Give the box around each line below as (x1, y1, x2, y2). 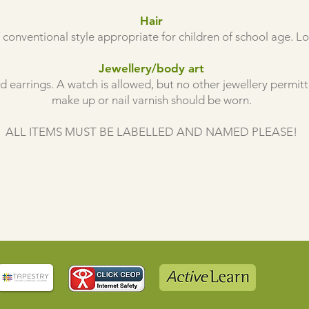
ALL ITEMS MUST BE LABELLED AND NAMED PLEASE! (6, 125, 297, 139)
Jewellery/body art (99, 61, 204, 75)
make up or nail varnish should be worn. (51, 93, 252, 107)
